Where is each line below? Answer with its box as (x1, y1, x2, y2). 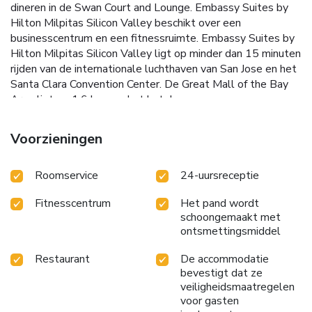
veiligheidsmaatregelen (180, 279, 295, 295)
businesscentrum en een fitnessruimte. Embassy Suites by (10, 30, 295, 46)
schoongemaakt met (180, 209, 281, 225)
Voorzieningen (10, 129, 102, 148)
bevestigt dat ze (180, 265, 263, 281)
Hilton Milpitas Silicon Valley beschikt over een (10, 15, 241, 31)
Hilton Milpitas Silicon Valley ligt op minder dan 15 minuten (10, 45, 301, 61)
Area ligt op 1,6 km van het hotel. (10, 91, 175, 107)
